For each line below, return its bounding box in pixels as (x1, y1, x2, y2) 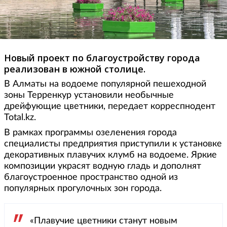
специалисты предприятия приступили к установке (4, 139, 222, 148)
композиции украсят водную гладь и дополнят (4, 161, 201, 171)
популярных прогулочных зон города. (4, 183, 162, 193)
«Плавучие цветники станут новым (30, 216, 177, 225)
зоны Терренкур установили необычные (4, 90, 174, 100)
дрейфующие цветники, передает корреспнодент (4, 101, 215, 111)
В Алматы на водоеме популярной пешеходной (4, 79, 206, 89)
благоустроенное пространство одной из (4, 172, 178, 182)
